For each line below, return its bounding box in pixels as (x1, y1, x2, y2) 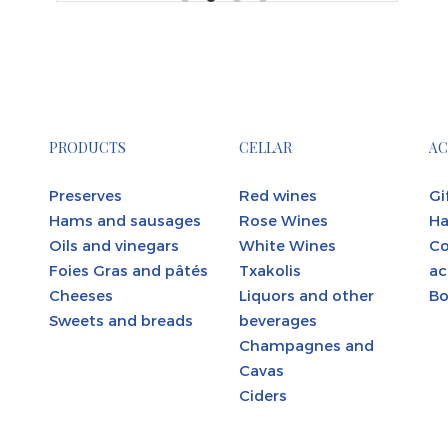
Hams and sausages (49, 210, 201, 229)
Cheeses (49, 285, 113, 304)
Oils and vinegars (49, 235, 179, 254)
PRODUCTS (49, 137, 126, 157)
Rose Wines (239, 210, 328, 229)
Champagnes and (239, 335, 374, 354)
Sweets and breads (49, 310, 193, 329)
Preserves (49, 185, 122, 204)
